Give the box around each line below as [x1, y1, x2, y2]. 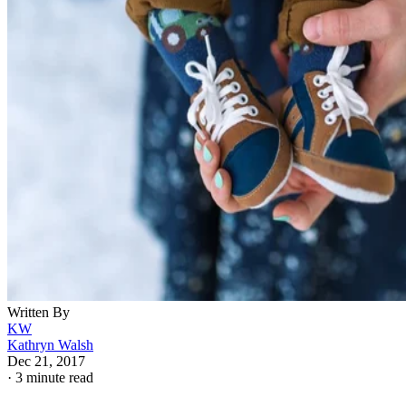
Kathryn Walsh [7, 337, 93, 353]
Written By [7, 304, 70, 321]
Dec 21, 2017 [7, 353, 85, 370]
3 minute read [15, 370, 93, 386]
